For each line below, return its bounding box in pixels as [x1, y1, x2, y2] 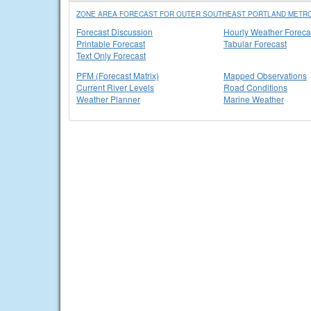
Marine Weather [224, 93, 284, 105]
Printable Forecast [76, 37, 145, 49]
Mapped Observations [224, 69, 307, 81]
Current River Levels [76, 81, 154, 93]
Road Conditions [224, 81, 287, 93]
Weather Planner [76, 93, 140, 105]
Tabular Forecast [224, 37, 287, 49]
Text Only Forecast [76, 49, 146, 61]
